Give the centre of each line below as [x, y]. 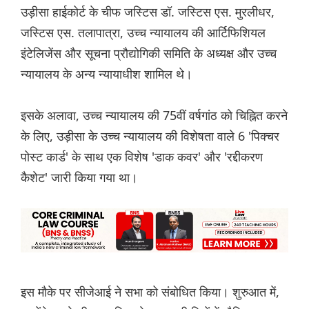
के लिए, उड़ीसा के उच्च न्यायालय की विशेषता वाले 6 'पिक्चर [150, 136]
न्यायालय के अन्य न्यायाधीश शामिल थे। [107, 73]
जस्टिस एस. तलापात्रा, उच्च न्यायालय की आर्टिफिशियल [143, 32]
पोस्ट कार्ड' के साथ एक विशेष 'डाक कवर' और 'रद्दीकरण [142, 156]
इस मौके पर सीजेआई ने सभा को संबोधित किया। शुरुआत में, [150, 291]
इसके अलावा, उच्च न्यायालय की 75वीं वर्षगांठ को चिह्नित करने [154, 115]
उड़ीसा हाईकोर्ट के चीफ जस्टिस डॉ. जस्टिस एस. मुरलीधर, [148, 11]
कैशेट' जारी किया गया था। [79, 177]
